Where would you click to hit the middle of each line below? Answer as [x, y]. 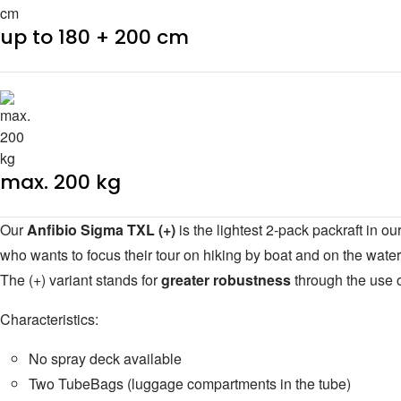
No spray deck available [105, 359]
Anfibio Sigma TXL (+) [101, 230]
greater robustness [226, 280]
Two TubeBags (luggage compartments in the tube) [190, 384]
